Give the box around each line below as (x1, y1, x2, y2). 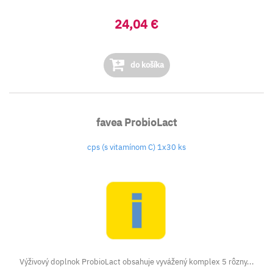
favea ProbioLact (96, 116, 177, 129)
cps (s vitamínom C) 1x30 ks (87, 142, 186, 152)
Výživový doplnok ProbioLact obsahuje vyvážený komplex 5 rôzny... (19, 257, 254, 267)
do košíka (128, 60, 164, 70)
